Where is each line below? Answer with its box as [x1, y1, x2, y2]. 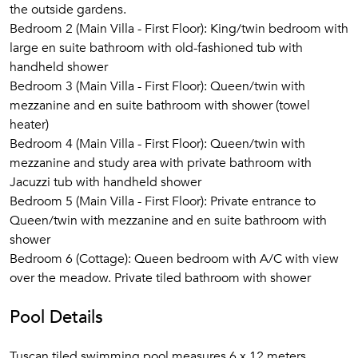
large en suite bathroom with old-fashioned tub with [10, 39, 303, 57]
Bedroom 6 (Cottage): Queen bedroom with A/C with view [10, 250, 339, 268]
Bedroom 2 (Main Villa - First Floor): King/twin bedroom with [10, 20, 348, 38]
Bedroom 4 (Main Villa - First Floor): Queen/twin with [10, 135, 305, 153]
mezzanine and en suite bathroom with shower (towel [10, 97, 310, 114]
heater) [10, 116, 49, 133]
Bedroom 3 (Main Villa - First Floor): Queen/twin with [10, 78, 305, 95]
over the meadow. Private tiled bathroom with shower [10, 269, 311, 287]
